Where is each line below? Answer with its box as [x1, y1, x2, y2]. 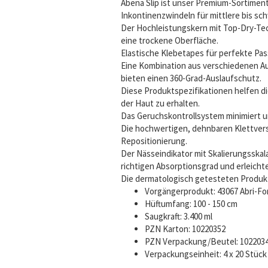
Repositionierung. [121, 135, 187, 147]
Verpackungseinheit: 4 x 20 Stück [145, 248, 267, 260]
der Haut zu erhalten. [121, 98, 200, 109]
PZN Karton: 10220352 [145, 223, 226, 234]
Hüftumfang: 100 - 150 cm [145, 198, 237, 209]
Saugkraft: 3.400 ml [145, 211, 212, 222]
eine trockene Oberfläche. [121, 35, 218, 46]
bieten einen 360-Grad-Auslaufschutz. [121, 72, 261, 84]
